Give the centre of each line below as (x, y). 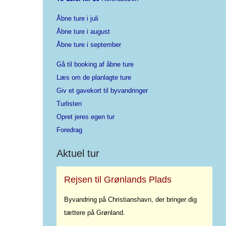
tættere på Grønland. (95, 212)
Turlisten (69, 104)
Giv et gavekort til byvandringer (102, 91)
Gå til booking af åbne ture (95, 65)
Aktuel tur (78, 153)
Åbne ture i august (83, 32)
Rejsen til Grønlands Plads (118, 179)
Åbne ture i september (89, 45)
